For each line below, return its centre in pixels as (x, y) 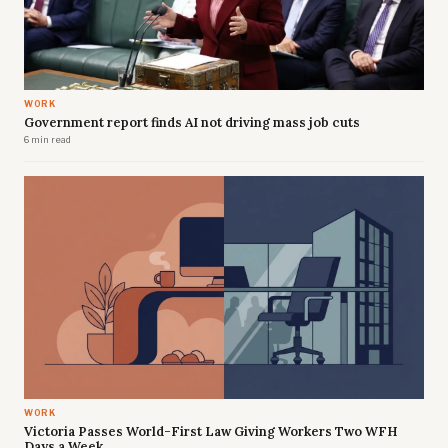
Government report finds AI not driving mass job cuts (192, 123)
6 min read (47, 140)
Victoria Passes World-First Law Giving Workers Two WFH (211, 432)
